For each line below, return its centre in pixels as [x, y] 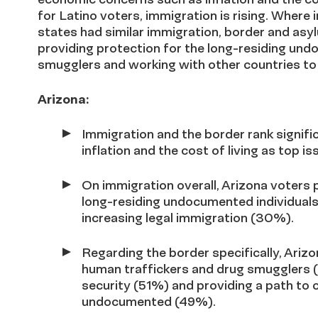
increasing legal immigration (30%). [188, 218]
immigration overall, [162, 185]
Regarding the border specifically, [183, 252]
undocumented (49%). [149, 301]
